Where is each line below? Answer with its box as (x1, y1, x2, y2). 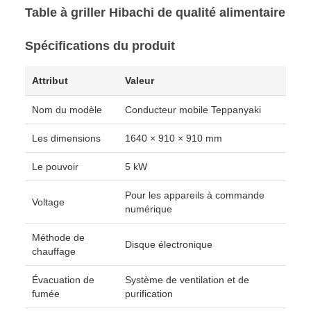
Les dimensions (32, 133, 101, 144)
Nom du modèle (32, 104, 102, 115)
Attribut (32, 75, 68, 86)
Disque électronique (125, 239, 212, 250)
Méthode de (32, 232, 85, 243)
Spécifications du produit (25, 39, 175, 53)
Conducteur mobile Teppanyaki (125, 104, 261, 115)
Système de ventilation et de (125, 274, 249, 285)
